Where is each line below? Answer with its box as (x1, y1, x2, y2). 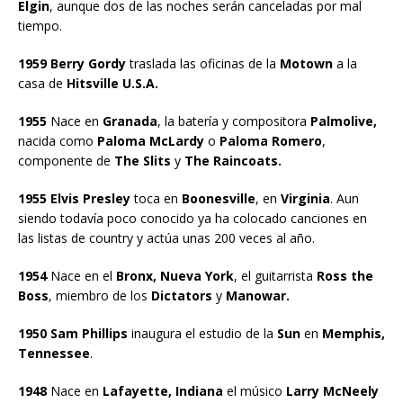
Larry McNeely (286, 381, 379, 399)
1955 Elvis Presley (18, 189, 130, 207)
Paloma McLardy (97, 131, 204, 149)
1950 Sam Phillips (18, 324, 128, 342)
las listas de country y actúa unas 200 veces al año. (18, 228, 315, 246)
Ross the (317, 266, 373, 284)
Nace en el (47, 266, 116, 284)
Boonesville (182, 189, 255, 207)
